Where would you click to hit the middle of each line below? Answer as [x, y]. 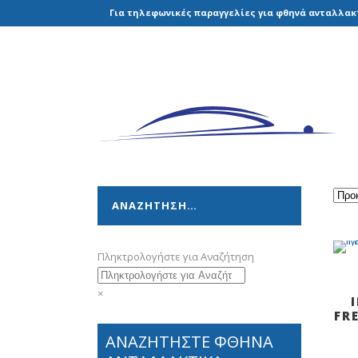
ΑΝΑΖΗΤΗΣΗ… [155, 205]
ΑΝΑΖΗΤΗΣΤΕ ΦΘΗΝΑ [189, 342]
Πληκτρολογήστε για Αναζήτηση [176, 257]
